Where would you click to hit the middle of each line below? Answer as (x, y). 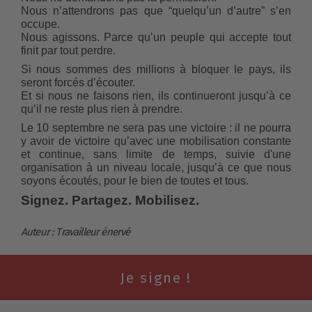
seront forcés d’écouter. (78, 83)
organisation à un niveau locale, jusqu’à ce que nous (156, 168)
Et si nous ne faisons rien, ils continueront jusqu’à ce (156, 96)
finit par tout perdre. (68, 51)
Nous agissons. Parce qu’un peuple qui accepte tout (156, 38)
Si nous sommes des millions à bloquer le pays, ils (156, 70)
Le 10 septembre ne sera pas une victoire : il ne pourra (156, 128)
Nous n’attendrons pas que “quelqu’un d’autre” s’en (156, 11)
